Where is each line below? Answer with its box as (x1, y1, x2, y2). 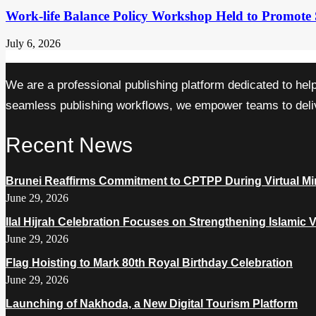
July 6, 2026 (6, 37, 61, 49)
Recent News (6, 133, 133, 157)
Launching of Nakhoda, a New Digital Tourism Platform (6, 297, 298, 310)
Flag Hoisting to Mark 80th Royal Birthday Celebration (6, 256, 293, 269)
